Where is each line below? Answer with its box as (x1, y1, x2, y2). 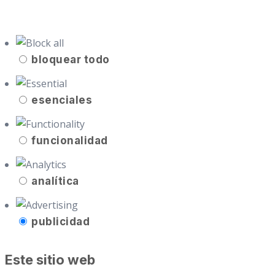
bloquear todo (31, 53, 110, 66)
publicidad (31, 215, 90, 228)
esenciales (31, 93, 93, 106)
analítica (31, 174, 79, 187)
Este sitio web (5, 252, 95, 268)
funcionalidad (31, 134, 108, 147)
